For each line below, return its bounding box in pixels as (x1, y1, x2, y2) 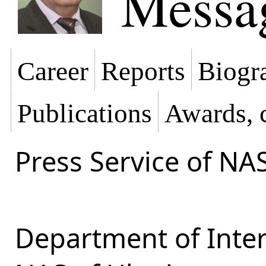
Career (17, 56, 88, 87)
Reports (101, 56, 185, 87)
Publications (17, 99, 152, 129)
